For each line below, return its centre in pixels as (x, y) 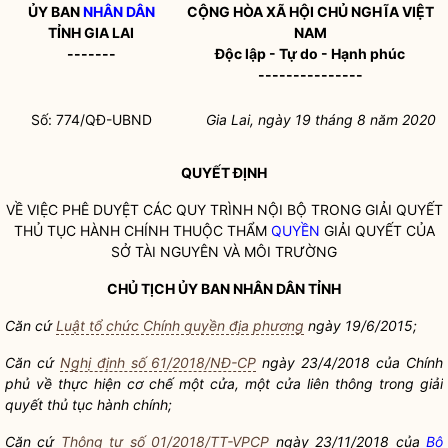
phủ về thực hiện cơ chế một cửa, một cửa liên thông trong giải (224, 383)
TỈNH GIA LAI (91, 32)
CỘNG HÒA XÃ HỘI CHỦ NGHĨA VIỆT (310, 11)
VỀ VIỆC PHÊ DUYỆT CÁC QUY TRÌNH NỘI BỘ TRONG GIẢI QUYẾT (224, 209)
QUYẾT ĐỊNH (224, 172)
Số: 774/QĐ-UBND (91, 119)
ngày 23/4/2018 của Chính (350, 362)
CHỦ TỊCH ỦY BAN (170, 288)
